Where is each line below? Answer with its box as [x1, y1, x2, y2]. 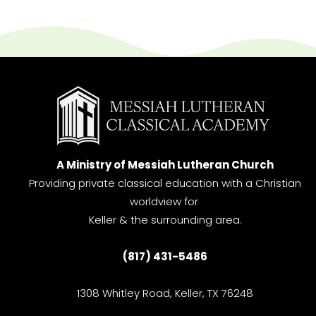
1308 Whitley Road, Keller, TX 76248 [77, 286, 253, 301]
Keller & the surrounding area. [88, 212, 242, 228]
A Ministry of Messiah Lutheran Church [56, 157, 274, 173]
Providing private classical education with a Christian [29, 176, 301, 191]
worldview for [129, 194, 201, 209]
